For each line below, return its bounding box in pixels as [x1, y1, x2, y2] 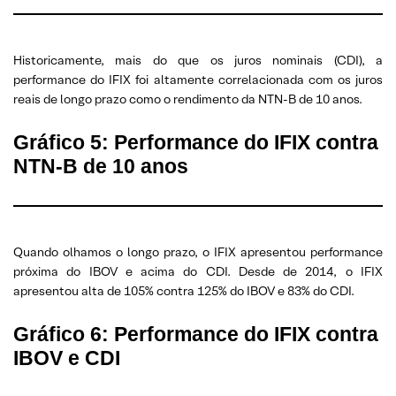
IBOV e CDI [13, 346, 120, 369]
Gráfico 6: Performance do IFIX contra [13, 323, 378, 346]
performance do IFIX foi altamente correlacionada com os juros [13, 72, 383, 88]
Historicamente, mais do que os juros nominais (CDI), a [13, 52, 383, 68]
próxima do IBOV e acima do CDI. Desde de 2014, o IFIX [13, 263, 383, 279]
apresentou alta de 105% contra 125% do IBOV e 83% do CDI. [13, 283, 354, 299]
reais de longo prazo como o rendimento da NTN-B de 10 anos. [13, 91, 362, 107]
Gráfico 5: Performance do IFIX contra [13, 131, 378, 154]
